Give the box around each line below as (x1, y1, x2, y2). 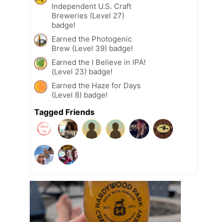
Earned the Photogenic (52, 34, 132, 44)
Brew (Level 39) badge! (52, 43, 133, 53)
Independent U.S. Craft (52, 1, 131, 11)
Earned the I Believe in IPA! (52, 57, 146, 67)
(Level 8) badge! (52, 90, 108, 100)
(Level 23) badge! (52, 66, 112, 76)
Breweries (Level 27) (52, 10, 124, 20)
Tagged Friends (34, 107, 95, 117)
